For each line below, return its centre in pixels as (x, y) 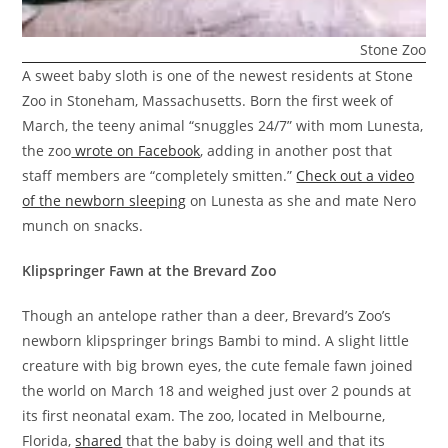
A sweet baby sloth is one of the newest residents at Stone (218, 75)
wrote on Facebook (136, 150)
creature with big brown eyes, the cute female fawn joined (218, 365)
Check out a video (355, 175)
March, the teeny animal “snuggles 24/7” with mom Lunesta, (223, 125)
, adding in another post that (296, 150)
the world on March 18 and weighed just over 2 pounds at (217, 390)
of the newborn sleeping (104, 200)
